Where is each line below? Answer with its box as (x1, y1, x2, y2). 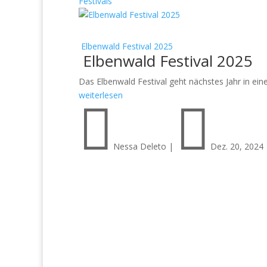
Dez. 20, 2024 (210, 140, 263, 152)
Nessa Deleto (113, 140, 166, 152)
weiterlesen (79, 89, 123, 101)
